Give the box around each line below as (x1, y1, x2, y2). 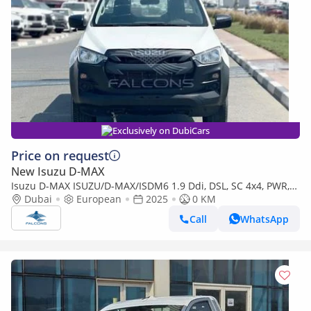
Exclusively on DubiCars (112, 124, 210, 137)
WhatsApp (240, 212, 289, 226)
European (76, 192, 121, 205)
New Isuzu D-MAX (11, 164, 105, 179)
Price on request (11, 147, 109, 164)
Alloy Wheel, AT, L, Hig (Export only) (11, 192, 171, 205)
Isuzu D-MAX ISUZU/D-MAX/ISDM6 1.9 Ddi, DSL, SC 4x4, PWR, (11, 179, 289, 192)
